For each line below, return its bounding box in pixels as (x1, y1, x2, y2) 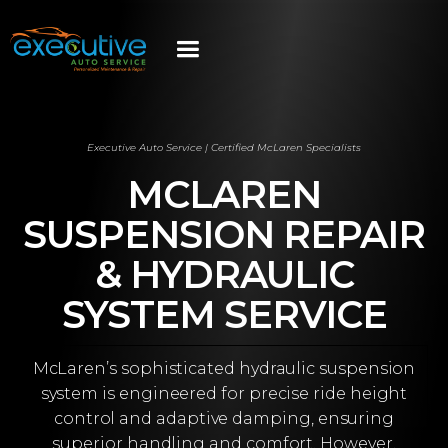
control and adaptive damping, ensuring (53, 409, 395, 428)
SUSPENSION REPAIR (23, 211, 425, 258)
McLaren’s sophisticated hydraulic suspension (32, 359, 416, 378)
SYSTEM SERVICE (61, 291, 387, 338)
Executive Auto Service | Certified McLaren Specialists (87, 141, 361, 154)
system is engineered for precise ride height (40, 384, 408, 403)
